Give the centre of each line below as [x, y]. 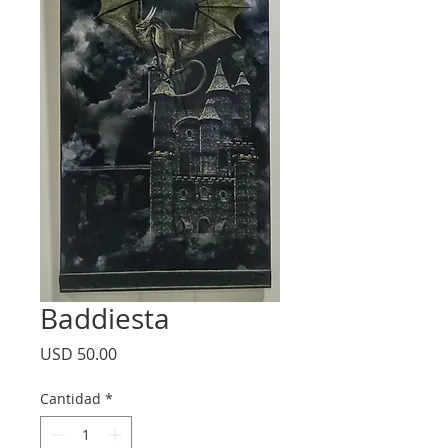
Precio [140, 353]
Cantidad [70, 398]
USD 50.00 [78, 354]
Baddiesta [105, 318]
